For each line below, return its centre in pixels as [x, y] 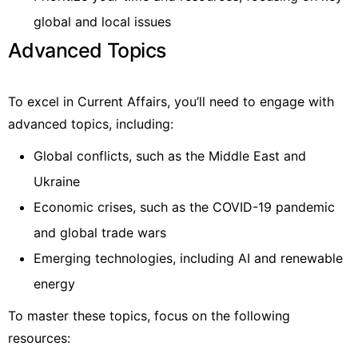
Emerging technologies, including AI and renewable [188, 258]
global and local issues [102, 21]
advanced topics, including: [91, 123]
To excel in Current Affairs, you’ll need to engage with [171, 101]
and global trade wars [100, 232]
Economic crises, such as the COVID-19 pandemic [184, 207]
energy [54, 283]
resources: [39, 338]
